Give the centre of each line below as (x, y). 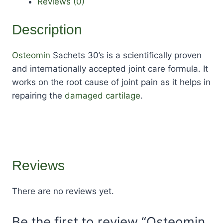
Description (47, 30)
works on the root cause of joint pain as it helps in (111, 82)
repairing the (38, 96)
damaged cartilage (103, 96)
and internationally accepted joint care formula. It (110, 69)
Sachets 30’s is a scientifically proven (126, 56)
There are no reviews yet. (63, 191)
